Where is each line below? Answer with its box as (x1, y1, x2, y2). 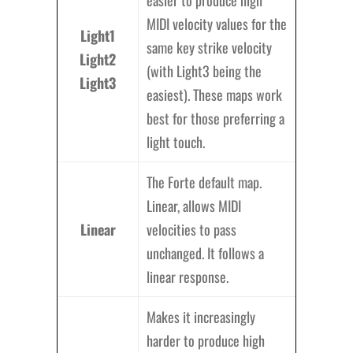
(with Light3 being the (147, 61, 262, 81)
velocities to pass (147, 219, 236, 240)
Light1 (80, 25, 115, 46)
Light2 (80, 49, 116, 69)
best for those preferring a (147, 108, 284, 128)
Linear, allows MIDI (147, 195, 241, 216)
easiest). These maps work (147, 84, 282, 105)
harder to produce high (147, 330, 265, 351)
